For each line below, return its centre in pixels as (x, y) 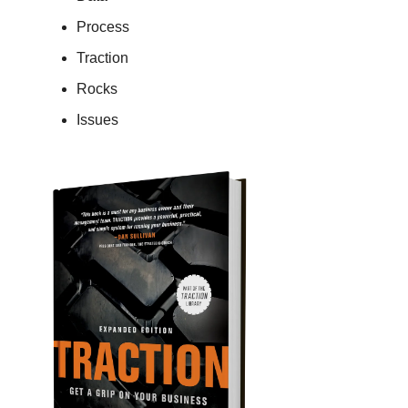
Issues (97, 119)
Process (103, 26)
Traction (102, 57)
